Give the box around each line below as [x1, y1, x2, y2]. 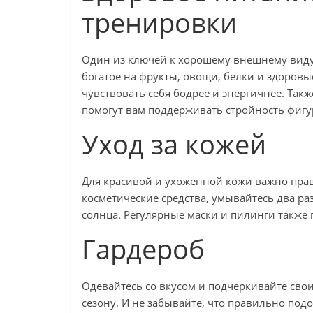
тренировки [82, 4, 237, 41]
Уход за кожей [82, 126, 266, 162]
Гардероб [82, 231, 205, 267]
